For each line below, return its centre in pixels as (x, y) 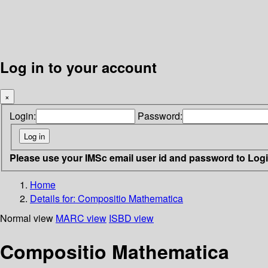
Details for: (54, 198)
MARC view (81, 218)
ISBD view (131, 218)
